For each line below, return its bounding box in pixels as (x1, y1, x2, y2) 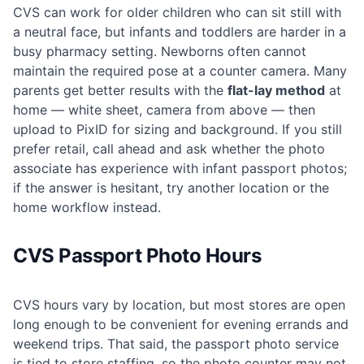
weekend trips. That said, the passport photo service (13, 336, 339, 353)
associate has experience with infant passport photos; (13, 160, 347, 177)
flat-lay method (227, 82, 325, 99)
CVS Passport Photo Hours (13, 244, 262, 268)
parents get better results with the (13, 82, 227, 99)
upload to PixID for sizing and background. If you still (13, 121, 342, 138)
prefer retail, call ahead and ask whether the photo (13, 141, 325, 158)
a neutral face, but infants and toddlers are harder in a (13, 24, 346, 41)
